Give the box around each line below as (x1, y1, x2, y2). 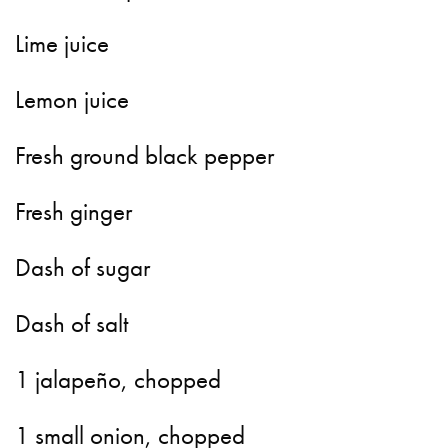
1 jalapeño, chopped (15, 363, 222, 397)
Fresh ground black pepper (15, 139, 275, 173)
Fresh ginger (15, 195, 133, 229)
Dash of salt (15, 307, 129, 341)
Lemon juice (15, 83, 130, 117)
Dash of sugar (15, 251, 151, 285)
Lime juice (15, 27, 110, 61)
